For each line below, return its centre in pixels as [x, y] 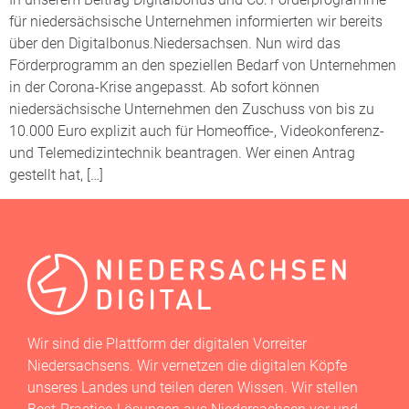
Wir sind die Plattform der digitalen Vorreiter [167, 343]
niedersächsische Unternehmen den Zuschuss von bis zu [192, 110]
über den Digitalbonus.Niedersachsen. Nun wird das [175, 44]
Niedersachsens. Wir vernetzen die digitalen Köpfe [187, 365]
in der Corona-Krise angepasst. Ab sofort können [164, 88]
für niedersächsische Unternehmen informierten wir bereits [196, 22]
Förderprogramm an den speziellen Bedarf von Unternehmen [203, 66]
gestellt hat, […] [56, 175]
